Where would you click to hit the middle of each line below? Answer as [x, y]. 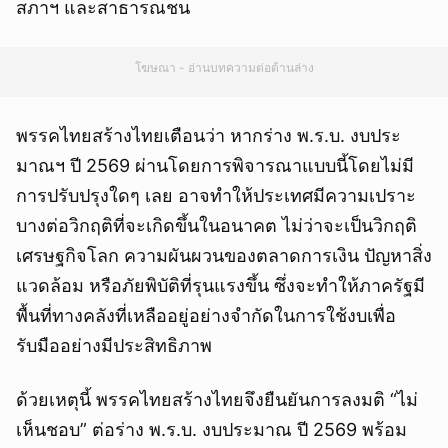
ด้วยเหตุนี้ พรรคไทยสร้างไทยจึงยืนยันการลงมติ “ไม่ [217, 400]
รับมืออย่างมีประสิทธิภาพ [114, 346]
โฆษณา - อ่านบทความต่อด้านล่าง [224, 68]
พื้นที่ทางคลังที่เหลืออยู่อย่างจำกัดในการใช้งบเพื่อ [206, 316]
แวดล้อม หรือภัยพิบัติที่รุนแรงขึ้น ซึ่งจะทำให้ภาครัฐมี [220, 286]
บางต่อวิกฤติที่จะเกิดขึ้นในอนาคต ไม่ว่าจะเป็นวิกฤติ [216, 226]
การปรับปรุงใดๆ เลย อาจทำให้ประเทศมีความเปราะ [216, 196]
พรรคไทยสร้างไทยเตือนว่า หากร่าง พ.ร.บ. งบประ [208, 136]
